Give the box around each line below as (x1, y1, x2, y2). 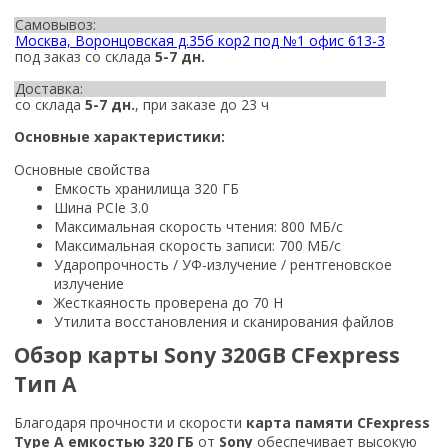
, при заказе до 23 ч (135, 94, 269, 114)
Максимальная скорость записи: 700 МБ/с (54, 235, 341, 255)
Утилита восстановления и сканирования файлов (54, 311, 394, 331)
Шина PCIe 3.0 (54, 197, 149, 217)
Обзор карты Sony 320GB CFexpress (14, 340, 400, 369)
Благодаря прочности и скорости (14, 412, 246, 432)
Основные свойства (14, 159, 150, 179)
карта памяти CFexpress (246, 412, 430, 432)
